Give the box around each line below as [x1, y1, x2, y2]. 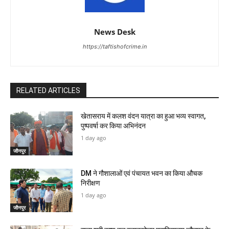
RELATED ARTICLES [16, 86, 80, 95]
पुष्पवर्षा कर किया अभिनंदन [81, 121, 146, 130]
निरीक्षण [81, 178, 101, 187]
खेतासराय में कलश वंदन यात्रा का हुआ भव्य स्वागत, [81, 111, 206, 120]
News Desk [94, 26, 135, 37]
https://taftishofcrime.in [82, 42, 147, 50]
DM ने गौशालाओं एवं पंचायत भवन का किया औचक [81, 169, 203, 177]
